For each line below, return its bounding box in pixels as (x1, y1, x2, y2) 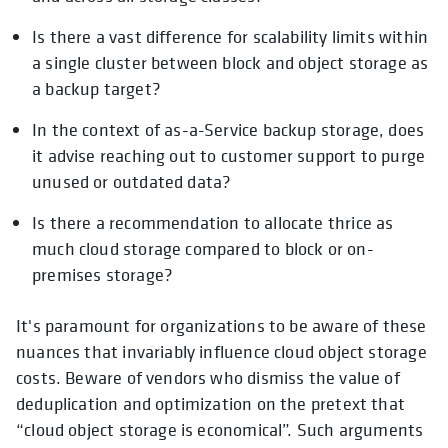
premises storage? (32, 263, 174, 287)
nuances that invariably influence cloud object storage (16, 340, 427, 364)
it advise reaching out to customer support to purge (32, 144, 426, 168)
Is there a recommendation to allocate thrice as (32, 211, 394, 235)
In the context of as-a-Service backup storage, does (32, 118, 425, 142)
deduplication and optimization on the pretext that (16, 392, 405, 416)
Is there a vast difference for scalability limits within (32, 25, 429, 49)
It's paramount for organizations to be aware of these (16, 314, 427, 338)
